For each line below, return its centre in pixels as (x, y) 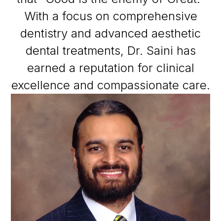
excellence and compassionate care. (110, 85)
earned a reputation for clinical (110, 68)
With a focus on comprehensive (110, 16)
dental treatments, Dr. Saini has (110, 51)
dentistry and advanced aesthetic (110, 33)
